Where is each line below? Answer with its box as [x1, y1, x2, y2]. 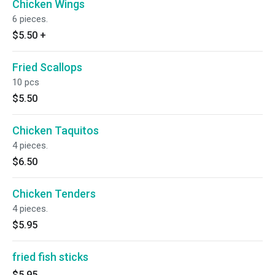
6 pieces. [12, 14, 48, 25]
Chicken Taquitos [12, 124, 99, 137]
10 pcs [12, 77, 39, 88]
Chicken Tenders [12, 187, 96, 200]
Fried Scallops [12, 61, 82, 74]
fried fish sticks [12, 250, 88, 263]
